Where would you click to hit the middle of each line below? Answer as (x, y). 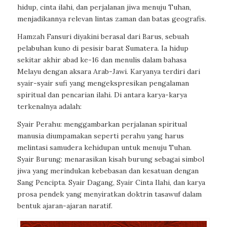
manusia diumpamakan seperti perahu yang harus (100, 136)
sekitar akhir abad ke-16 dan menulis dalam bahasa (102, 60)
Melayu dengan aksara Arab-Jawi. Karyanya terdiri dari (108, 72)
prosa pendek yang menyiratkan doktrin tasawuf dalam (109, 194)
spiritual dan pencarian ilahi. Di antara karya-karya (102, 95)
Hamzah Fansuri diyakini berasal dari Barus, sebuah (103, 37)
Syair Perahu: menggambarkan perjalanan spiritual (102, 124)
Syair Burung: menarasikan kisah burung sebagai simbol (110, 159)
